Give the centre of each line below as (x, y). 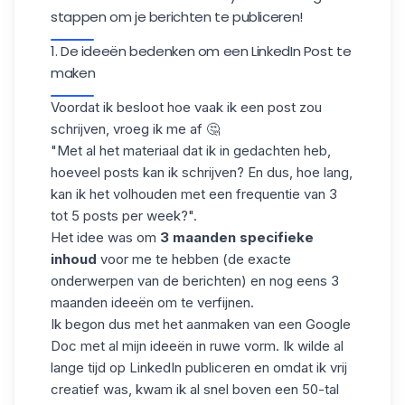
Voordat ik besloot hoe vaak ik (146, 107)
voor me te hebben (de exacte (194, 259)
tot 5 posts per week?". (124, 216)
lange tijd (80, 367)
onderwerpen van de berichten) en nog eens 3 (195, 281)
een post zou (281, 107)
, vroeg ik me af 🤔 (163, 129)
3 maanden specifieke (237, 237)
